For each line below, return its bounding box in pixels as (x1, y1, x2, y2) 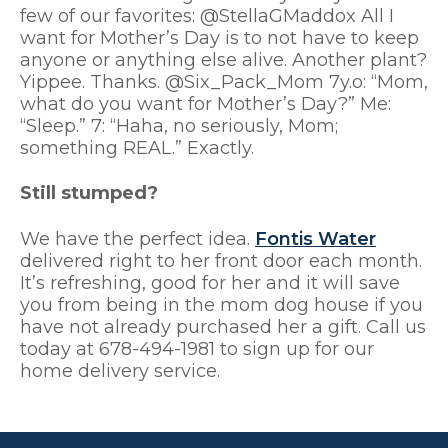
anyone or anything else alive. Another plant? (20, 48, 427, 71)
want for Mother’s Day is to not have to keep (20, 26, 419, 49)
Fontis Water (255, 228, 376, 251)
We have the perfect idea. (20, 228, 255, 251)
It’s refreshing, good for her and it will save (20, 272, 400, 295)
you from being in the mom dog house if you (20, 294, 423, 317)
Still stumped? (20, 182, 158, 205)
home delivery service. (20, 360, 220, 383)
